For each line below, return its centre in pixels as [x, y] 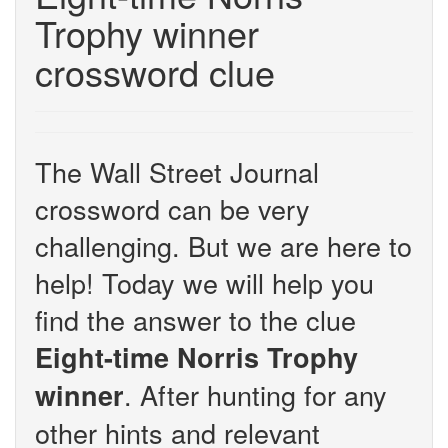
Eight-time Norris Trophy [196, 357]
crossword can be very [172, 208]
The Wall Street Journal [177, 171]
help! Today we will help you [204, 282]
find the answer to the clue [195, 319]
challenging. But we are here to [223, 245]
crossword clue [155, 71]
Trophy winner [147, 32]
